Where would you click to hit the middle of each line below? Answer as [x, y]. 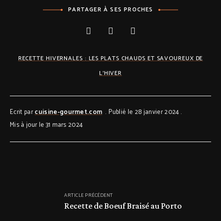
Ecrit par [22, 112]
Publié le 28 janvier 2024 [144, 112]
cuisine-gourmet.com [69, 112]
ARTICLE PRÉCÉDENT [89, 196]
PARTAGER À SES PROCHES [111, 10]
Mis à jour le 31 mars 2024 [47, 125]
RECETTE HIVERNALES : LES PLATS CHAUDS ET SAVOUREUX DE [110, 59]
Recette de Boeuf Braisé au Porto [123, 206]
